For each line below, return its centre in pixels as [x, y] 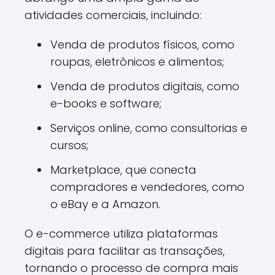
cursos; [69, 145]
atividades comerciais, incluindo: [113, 15]
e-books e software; [106, 103]
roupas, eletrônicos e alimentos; [137, 62]
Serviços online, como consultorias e [149, 128]
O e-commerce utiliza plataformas [121, 234]
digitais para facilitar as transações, [125, 251]
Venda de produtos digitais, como [145, 86]
